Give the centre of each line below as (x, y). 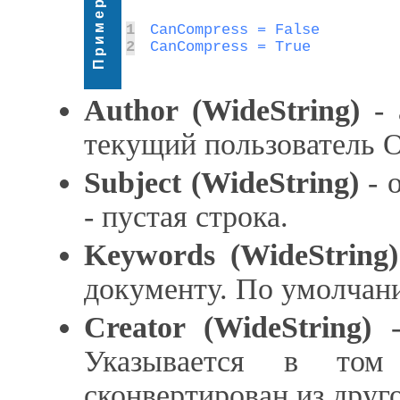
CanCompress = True (230, 47)
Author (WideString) (222, 110)
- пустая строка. (186, 217)
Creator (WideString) (228, 327)
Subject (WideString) (221, 183)
